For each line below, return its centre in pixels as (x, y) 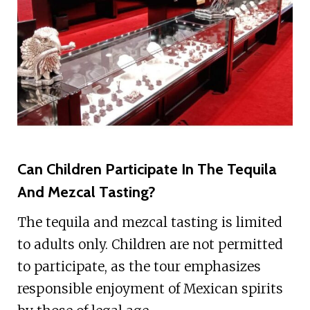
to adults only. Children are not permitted (150, 245)
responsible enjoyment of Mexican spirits (150, 289)
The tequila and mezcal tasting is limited (149, 222)
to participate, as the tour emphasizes (139, 267)
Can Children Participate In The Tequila (147, 170)
